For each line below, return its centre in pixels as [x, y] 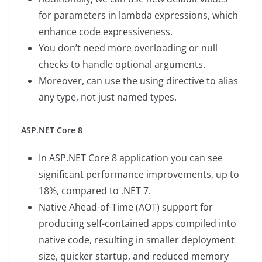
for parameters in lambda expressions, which [138, 15]
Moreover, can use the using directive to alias [138, 81]
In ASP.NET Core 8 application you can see [131, 158]
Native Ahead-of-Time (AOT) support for [126, 207]
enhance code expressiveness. [106, 32]
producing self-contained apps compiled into [137, 224]
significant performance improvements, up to [139, 175]
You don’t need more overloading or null [128, 48]
